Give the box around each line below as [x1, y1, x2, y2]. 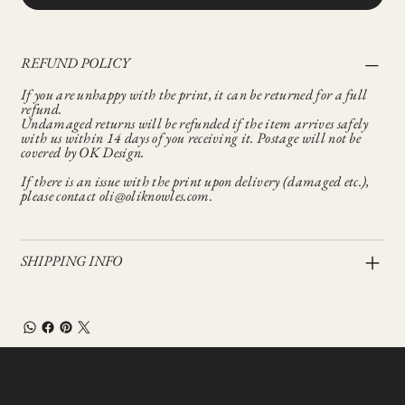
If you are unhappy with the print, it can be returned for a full [20, 84, 368, 104]
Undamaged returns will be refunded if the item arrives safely [20, 113, 369, 133]
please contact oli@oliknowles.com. [20, 185, 212, 205]
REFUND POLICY [20, 52, 129, 72]
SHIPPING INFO [20, 250, 122, 270]
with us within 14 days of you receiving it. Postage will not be [20, 127, 362, 147]
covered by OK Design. [20, 142, 148, 162]
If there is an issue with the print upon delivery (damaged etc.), [20, 171, 370, 191]
